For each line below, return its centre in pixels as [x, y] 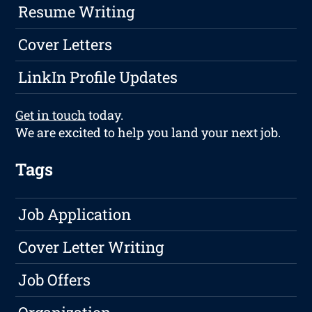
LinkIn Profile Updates [98, 77]
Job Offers [55, 280]
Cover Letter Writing [91, 247]
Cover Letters [65, 45]
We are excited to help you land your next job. [148, 133]
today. [105, 115]
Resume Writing [77, 12]
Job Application [75, 214]
